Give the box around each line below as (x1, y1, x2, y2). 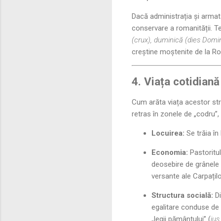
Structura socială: (151, 191, 213, 200)
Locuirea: (151, 129, 184, 138)
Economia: (151, 148, 188, 157)
